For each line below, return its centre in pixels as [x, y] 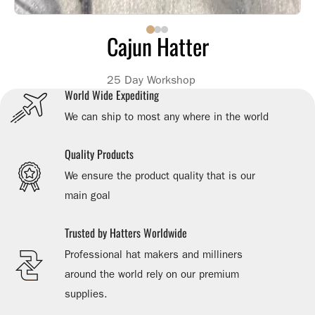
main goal [88, 195]
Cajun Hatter [157, 46]
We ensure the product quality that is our [160, 176]
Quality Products [99, 154]
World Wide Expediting [112, 95]
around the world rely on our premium [152, 274]
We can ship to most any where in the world [167, 117]
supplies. [86, 294]
